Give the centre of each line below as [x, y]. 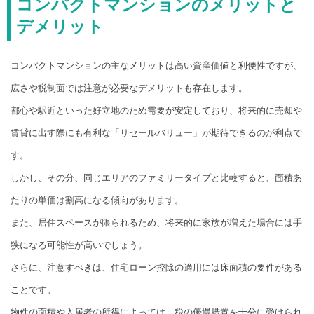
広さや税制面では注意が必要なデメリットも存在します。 [129, 88]
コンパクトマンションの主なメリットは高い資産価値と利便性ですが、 [156, 66]
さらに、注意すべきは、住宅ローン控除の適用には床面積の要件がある [156, 268]
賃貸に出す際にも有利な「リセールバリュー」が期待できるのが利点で [156, 133]
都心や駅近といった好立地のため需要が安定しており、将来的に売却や [156, 111]
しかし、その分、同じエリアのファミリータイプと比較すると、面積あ [156, 178]
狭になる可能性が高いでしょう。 [79, 245]
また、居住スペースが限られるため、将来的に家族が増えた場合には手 [156, 223]
